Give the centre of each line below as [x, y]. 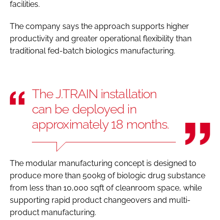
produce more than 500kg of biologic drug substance [108, 175]
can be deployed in [84, 109]
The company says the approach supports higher [99, 26]
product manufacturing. [54, 212]
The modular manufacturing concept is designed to [103, 163]
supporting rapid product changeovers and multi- [100, 200]
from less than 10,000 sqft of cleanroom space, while [106, 188]
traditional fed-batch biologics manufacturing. [94, 51]
